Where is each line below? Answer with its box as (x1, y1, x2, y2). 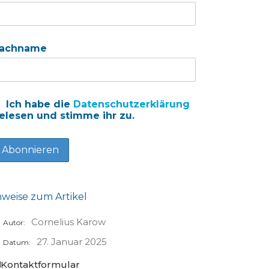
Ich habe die (2, 98, 73, 110)
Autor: (2, 218, 25, 228)
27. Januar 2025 (36, 236, 107, 248)
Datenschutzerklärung (73, 98, 190, 110)
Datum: (2, 238, 31, 247)
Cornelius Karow (31, 216, 106, 228)
